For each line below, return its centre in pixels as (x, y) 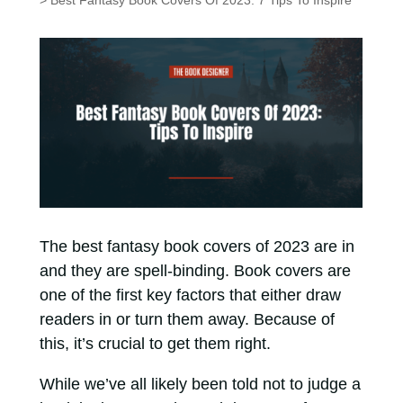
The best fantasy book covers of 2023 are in (197, 246)
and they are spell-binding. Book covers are (195, 270)
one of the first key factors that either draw (190, 295)
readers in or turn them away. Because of (187, 319)
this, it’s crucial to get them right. (157, 343)
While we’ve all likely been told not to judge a (200, 384)
